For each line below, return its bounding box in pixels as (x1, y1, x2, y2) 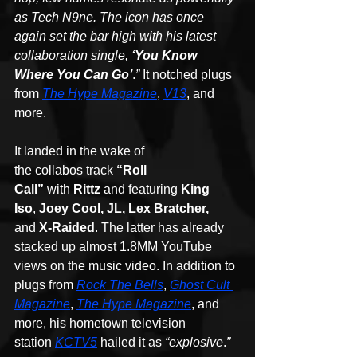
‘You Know (131, 49, 200, 63)
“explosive (165, 335, 223, 350)
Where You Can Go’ (14, 68, 132, 82)
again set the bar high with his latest (14, 29, 219, 44)
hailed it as (97, 335, 165, 350)
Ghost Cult (170, 278, 233, 292)
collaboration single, (14, 49, 131, 63)
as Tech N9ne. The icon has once (14, 10, 207, 25)
